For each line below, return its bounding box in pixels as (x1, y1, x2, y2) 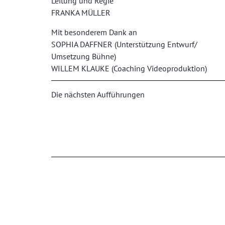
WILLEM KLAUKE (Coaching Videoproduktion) (51, 63, 207, 74)
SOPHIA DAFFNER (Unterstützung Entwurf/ (51, 39, 197, 50)
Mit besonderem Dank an (51, 27, 137, 38)
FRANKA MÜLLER (51, 8, 110, 18)
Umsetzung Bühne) (51, 51, 116, 62)
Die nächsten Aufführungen (51, 89, 145, 100)
